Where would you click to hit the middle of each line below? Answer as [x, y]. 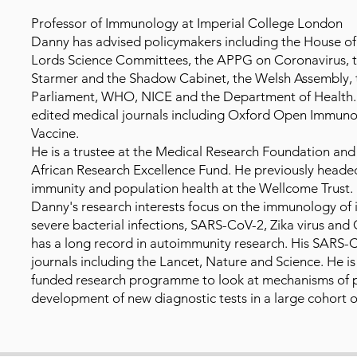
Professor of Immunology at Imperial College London [186, 23]
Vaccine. [55, 133]
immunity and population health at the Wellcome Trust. [192, 188]
